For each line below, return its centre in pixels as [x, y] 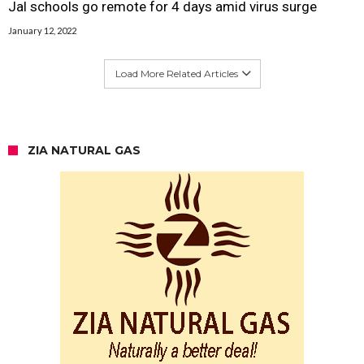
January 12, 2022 [42, 30]
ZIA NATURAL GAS [84, 150]
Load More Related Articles [176, 73]
